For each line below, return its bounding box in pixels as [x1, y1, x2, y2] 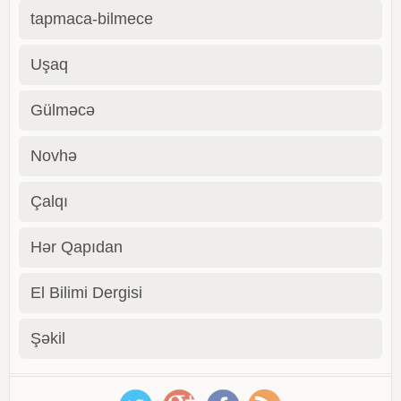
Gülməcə [30, 100, 95, 119]
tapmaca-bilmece [30, 9, 153, 28]
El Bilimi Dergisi [30, 283, 142, 302]
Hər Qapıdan [30, 237, 123, 256]
